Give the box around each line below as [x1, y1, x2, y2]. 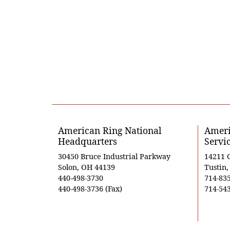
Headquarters [57, 135, 117, 148]
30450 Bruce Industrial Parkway [57, 151, 170, 162]
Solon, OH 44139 [57, 162, 115, 172]
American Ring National [57, 124, 161, 137]
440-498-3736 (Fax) [57, 184, 122, 194]
